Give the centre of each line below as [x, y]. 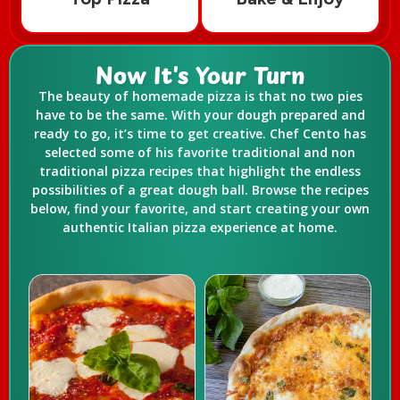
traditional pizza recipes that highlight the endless [200, 171]
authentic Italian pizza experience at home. [200, 227]
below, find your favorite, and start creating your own [200, 208]
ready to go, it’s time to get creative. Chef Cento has [200, 133]
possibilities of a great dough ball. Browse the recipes [200, 189]
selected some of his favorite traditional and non [200, 152]
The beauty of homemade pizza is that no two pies [200, 96]
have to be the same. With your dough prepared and [200, 114]
